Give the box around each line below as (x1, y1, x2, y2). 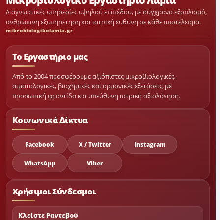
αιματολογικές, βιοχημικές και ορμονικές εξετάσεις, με (12, 82, 172, 90)
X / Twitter (78, 140, 111, 149)
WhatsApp (24, 159, 55, 167)
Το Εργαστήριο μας (12, 51, 88, 62)
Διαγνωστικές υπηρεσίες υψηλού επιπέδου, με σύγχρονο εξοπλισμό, (6, 8, 207, 16)
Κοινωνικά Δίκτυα (12, 114, 88, 126)
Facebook (26, 140, 54, 149)
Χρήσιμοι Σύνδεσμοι (12, 186, 96, 197)
